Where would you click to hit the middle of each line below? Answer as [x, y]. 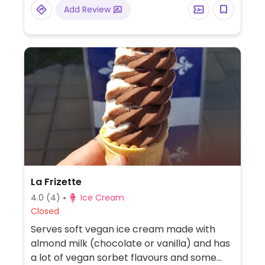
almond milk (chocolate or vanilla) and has [130, 243]
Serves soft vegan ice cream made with [123, 229]
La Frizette [56, 182]
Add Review [88, 9]
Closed [45, 211]
